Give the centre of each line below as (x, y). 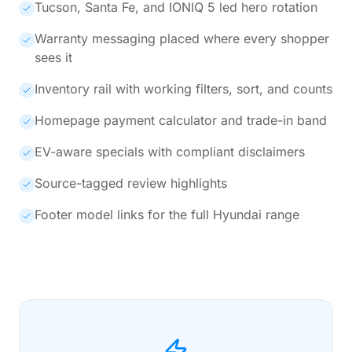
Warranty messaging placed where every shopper (182, 38)
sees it (53, 57)
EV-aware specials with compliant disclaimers (170, 151)
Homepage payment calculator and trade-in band (181, 120)
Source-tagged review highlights (131, 183)
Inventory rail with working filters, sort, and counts (183, 88)
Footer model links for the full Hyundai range (167, 214)
